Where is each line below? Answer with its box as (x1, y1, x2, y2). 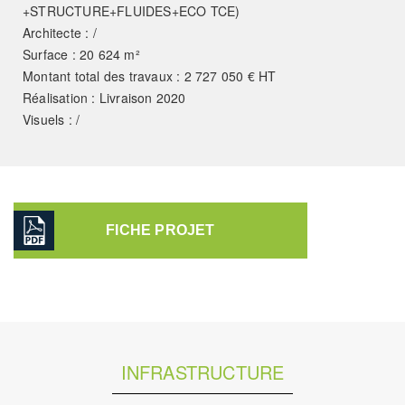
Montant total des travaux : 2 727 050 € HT (23, 66, 277, 85)
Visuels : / (23, 109, 80, 128)
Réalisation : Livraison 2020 (23, 88, 186, 107)
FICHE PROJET (106, 221, 215, 238)
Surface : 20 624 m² (23, 44, 140, 63)
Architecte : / (23, 23, 97, 42)
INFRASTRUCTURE (120, 358, 285, 385)
